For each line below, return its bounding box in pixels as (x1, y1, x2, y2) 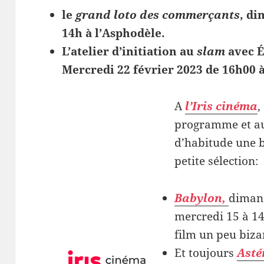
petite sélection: (174, 153, 258, 169)
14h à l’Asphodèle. (62, 25, 166, 41)
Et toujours (174, 245, 237, 261)
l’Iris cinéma (184, 98, 258, 114)
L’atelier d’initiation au (62, 43, 197, 59)
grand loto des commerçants (75, 6, 240, 22)
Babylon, (174, 190, 226, 206)
